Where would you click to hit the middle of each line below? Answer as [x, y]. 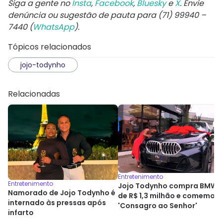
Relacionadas [34, 94]
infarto [21, 213]
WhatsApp [54, 27]
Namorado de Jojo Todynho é [62, 193]
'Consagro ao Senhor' [158, 206]
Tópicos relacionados [50, 47]
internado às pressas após [57, 203]
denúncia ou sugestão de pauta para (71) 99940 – [107, 15]
